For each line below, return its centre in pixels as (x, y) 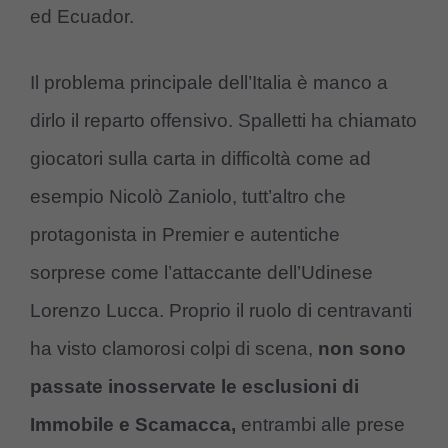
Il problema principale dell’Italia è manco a (209, 83)
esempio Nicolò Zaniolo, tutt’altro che (188, 197)
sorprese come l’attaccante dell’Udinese (201, 273)
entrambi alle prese (320, 425)
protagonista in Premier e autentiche (185, 235)
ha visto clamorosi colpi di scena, (174, 349)
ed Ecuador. (82, 16)
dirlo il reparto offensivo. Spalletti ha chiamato (223, 121)
